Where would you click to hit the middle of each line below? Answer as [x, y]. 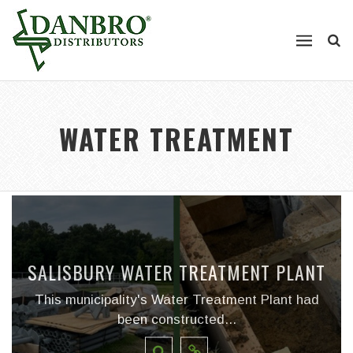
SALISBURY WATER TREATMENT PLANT [176, 271]
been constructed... [176, 319]
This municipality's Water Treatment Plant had [176, 299]
